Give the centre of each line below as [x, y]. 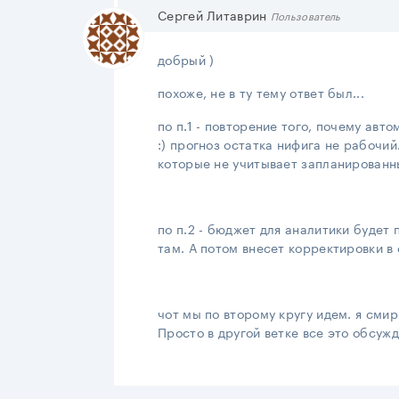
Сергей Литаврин [212, 14]
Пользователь [305, 15]
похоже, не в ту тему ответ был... [261, 92]
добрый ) [186, 59]
